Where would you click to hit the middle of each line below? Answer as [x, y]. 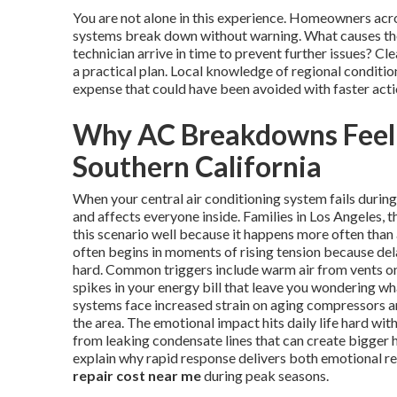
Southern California [197, 166]
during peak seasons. [265, 375]
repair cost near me [137, 375]
